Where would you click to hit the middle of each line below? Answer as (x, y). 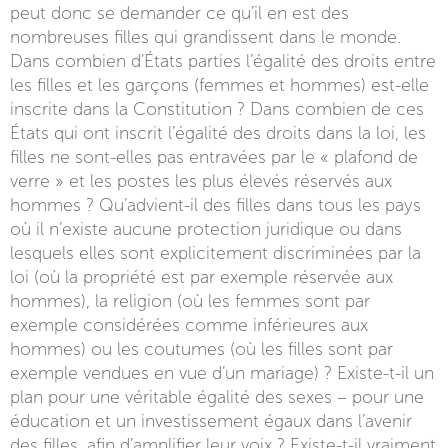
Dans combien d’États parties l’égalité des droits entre (223, 61)
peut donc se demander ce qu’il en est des (179, 13)
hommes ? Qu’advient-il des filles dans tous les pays (215, 205)
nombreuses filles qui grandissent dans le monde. (205, 37)
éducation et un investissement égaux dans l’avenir (211, 421)
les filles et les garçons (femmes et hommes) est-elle (219, 85)
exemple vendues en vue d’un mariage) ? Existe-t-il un (222, 373)
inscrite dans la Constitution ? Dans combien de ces (217, 109)
